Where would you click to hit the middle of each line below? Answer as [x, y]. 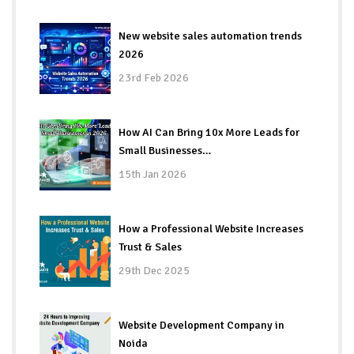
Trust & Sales [150, 247]
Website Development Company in [201, 325]
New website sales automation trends [210, 36]
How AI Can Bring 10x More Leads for [209, 132]
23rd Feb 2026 [154, 77]
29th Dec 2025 [154, 270]
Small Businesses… [165, 150]
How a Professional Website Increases [211, 228]
